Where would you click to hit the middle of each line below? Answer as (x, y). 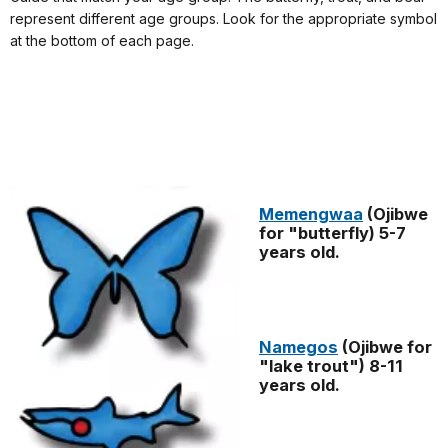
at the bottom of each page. (104, 40)
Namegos (298, 346)
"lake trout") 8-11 (331, 365)
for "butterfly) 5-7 (332, 232)
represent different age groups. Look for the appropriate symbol (223, 18)
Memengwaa (311, 213)
